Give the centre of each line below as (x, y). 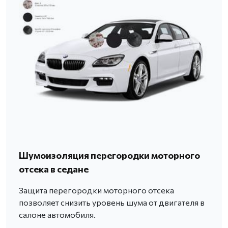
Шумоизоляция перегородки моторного (109, 155)
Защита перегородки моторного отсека (96, 190)
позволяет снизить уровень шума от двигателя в (112, 202)
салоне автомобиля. (57, 214)
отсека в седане (54, 169)
